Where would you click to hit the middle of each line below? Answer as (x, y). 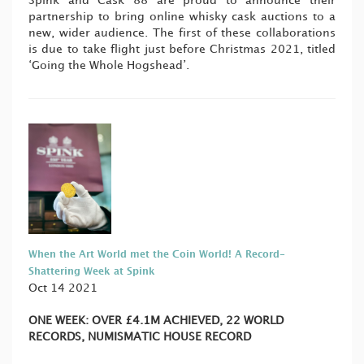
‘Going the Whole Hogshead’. (109, 65)
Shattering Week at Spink (92, 271)
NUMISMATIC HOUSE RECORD (169, 336)
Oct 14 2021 (63, 288)
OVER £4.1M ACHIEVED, (159, 320)
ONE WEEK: (60, 320)
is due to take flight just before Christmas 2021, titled (182, 49)
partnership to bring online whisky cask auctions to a (182, 16)
